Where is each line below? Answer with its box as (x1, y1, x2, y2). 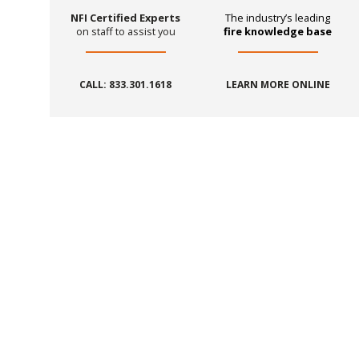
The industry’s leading (225, 10, 331, 26)
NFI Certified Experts (71, 10, 181, 26)
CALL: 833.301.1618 (79, 78, 172, 92)
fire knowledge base (224, 24, 333, 39)
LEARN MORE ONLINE (225, 78, 330, 92)
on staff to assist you (75, 24, 175, 39)
